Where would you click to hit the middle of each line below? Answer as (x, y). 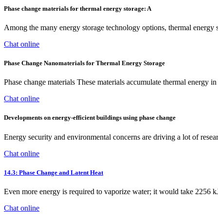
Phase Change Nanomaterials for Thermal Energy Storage (84, 63)
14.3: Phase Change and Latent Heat (54, 172)
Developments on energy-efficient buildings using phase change (90, 118)
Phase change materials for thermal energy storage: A (78, 8)
